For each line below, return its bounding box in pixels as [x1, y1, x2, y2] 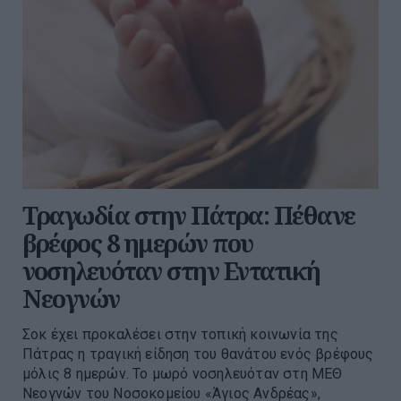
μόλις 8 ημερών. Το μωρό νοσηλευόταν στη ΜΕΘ [22, 364, 343, 382]
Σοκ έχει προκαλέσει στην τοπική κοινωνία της [22, 325, 338, 343]
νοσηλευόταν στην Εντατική [22, 253, 320, 287]
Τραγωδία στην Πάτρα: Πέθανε [22, 198, 355, 232]
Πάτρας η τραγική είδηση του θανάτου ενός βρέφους [22, 345, 374, 363]
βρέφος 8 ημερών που [22, 226, 253, 260]
